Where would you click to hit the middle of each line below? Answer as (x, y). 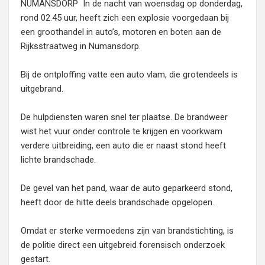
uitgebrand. (42, 89)
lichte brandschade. (58, 160)
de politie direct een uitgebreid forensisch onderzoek (123, 245)
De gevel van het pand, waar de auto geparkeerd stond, (127, 188)
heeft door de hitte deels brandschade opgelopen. (117, 202)
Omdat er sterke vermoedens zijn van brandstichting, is (127, 231)
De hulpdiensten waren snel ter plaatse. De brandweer (124, 117)
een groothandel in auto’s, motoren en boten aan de (121, 32)
